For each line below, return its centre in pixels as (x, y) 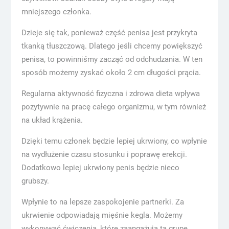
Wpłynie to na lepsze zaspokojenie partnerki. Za (102, 202)
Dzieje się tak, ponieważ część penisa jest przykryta (109, 33)
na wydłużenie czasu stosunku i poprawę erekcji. (104, 154)
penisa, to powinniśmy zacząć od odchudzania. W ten (112, 59)
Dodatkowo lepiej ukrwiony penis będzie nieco (100, 168)
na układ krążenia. (52, 120)
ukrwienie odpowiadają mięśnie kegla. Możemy (102, 215)
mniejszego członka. (56, 12)
